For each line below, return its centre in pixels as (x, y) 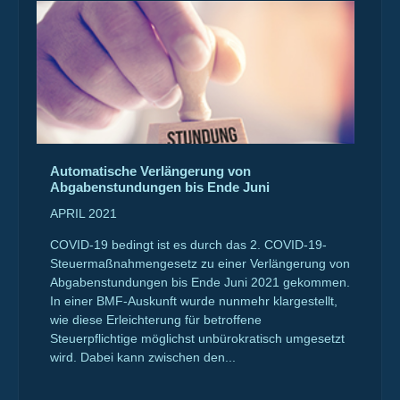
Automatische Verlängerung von (150, 171)
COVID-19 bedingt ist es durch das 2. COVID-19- (188, 245)
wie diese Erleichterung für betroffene (156, 320)
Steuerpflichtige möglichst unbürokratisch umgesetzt (197, 338)
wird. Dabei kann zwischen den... (143, 357)
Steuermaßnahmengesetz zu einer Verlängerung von (200, 263)
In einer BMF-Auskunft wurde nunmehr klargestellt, (194, 301)
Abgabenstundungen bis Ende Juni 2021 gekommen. (200, 282)
